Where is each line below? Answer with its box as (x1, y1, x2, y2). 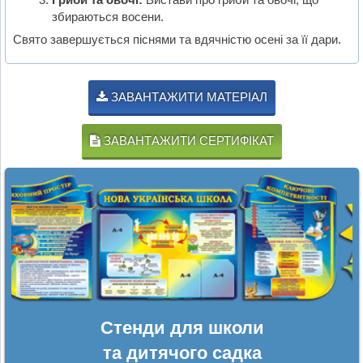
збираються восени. (51, 9, 164, 23)
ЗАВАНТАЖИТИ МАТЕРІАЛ (108, 90, 267, 105)
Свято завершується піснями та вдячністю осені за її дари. (13, 32, 342, 47)
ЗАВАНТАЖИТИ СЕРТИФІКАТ (100, 134, 274, 148)
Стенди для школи (100, 317, 264, 338)
